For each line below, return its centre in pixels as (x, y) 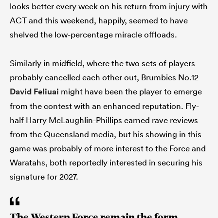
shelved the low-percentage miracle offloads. (93, 35)
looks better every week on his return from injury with (109, 6)
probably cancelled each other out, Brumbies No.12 (104, 77)
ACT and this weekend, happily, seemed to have (99, 20)
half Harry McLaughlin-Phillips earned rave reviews (104, 120)
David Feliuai (34, 92)
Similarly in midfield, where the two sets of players (102, 63)
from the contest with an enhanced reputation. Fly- (104, 106)
